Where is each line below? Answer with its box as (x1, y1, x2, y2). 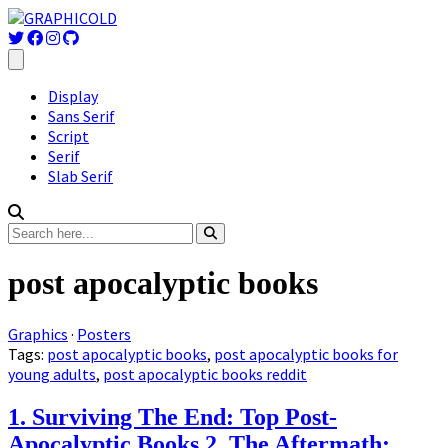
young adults (8, 363, 96, 384)
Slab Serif (48, 166, 113, 186)
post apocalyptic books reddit (103, 363, 307, 384)
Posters (77, 323, 131, 344)
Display (48, 86, 98, 106)
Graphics (8, 323, 68, 344)
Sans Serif (48, 106, 115, 126)
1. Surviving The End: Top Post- (8, 403, 337, 430)
